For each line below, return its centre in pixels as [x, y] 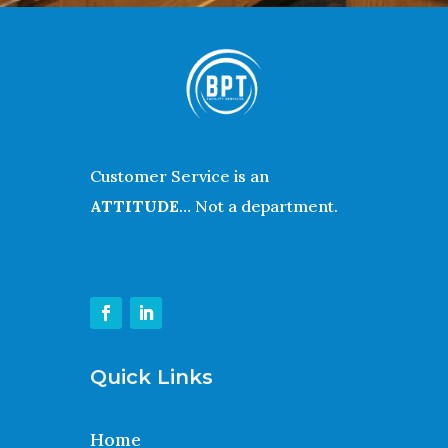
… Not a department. [258, 206]
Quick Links [151, 377]
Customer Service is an [179, 176]
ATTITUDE [134, 206]
